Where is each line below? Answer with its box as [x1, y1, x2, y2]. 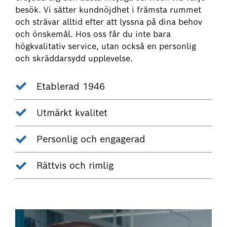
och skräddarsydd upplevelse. [15, 53, 133, 64]
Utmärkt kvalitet [36, 106, 107, 119]
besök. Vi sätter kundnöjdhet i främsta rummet [15, 5, 202, 16]
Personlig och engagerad [36, 133, 145, 145]
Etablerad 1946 [36, 80, 105, 92]
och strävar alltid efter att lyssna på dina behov [15, 17, 203, 28]
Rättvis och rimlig [36, 160, 113, 172]
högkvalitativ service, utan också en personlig [15, 41, 197, 52]
